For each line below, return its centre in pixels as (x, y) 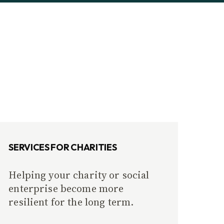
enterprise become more (66, 188)
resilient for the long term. (71, 202)
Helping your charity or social (79, 175)
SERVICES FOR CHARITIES (63, 147)
